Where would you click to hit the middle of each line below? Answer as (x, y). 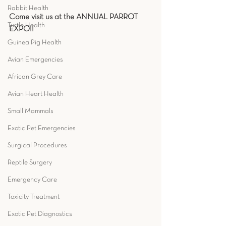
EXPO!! (21, 29)
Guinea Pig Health (35, 43)
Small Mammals (31, 111)
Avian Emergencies (35, 60)
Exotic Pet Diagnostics (40, 214)
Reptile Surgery (30, 163)
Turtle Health (26, 25)
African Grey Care (35, 77)
